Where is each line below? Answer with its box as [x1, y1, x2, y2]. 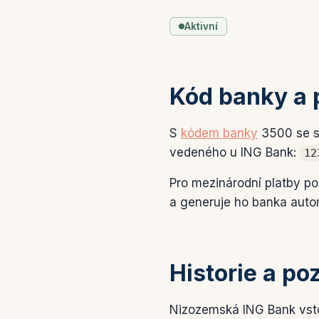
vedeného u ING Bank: [169, 145, 300, 160]
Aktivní [184, 20, 218, 32]
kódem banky [181, 126, 258, 141]
